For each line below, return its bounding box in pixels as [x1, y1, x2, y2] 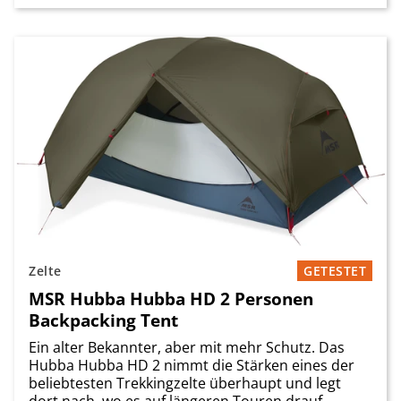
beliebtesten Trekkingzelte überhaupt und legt [29, 373, 341, 393]
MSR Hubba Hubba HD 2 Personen [29, 286, 313, 311]
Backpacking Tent [29, 308, 178, 332]
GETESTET [303, 262, 366, 279]
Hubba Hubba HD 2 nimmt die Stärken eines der [29, 355, 354, 375]
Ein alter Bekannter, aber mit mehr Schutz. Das [29, 337, 345, 357]
